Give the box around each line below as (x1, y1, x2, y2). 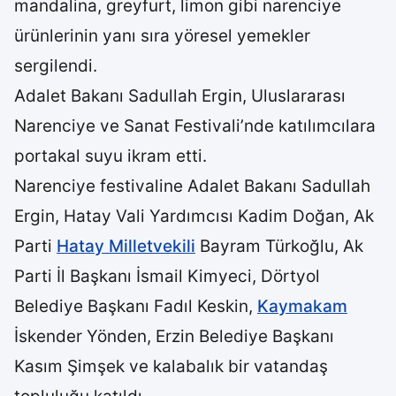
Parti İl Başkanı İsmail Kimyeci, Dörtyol (14, 266, 320, 286)
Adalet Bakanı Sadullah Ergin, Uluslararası (14, 86, 346, 106)
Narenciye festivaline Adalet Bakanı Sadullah (14, 176, 370, 196)
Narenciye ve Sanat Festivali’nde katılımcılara (14, 116, 376, 136)
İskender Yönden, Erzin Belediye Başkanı (14, 326, 334, 346)
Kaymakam (257, 296, 347, 316)
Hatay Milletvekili (57, 236, 195, 256)
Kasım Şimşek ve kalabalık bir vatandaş (14, 356, 328, 377)
